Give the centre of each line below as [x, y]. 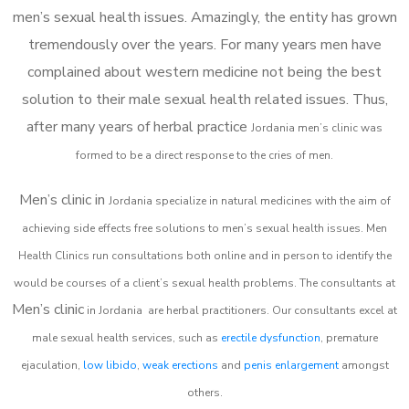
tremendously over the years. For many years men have [204, 44]
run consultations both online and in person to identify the [240, 255]
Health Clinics [53, 255]
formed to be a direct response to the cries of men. [204, 155]
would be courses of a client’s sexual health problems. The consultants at [204, 283]
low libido [110, 365]
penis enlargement [291, 365]
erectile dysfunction [270, 337]
